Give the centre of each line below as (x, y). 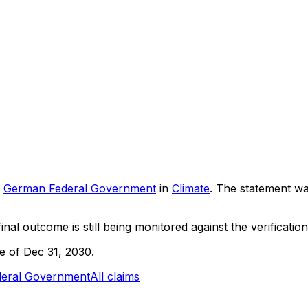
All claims (115, 276)
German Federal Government (80, 188)
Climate (191, 188)
